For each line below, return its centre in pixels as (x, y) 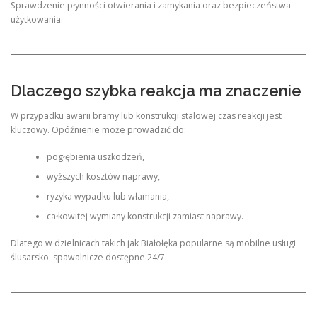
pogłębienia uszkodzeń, (95, 157)
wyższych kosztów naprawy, (103, 177)
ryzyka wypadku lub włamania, (108, 196)
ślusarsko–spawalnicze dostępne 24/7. (89, 258)
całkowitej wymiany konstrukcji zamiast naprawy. (145, 216)
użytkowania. (37, 19)
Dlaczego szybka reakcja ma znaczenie (156, 90)
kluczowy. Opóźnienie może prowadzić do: (98, 129)
